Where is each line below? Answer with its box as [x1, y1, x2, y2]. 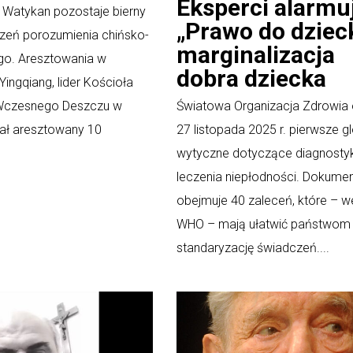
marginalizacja [176, 40, 335, 69]
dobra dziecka [176, 64, 326, 92]
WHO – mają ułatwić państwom [176, 216, 351, 232]
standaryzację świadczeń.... [176, 240, 329, 255]
